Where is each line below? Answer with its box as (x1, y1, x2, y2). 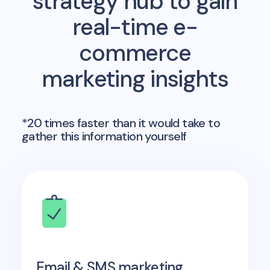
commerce (79, 38, 191, 68)
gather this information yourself (21, 128, 187, 144)
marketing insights (42, 64, 228, 94)
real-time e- (72, 12, 198, 42)
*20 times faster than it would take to (21, 115, 220, 131)
